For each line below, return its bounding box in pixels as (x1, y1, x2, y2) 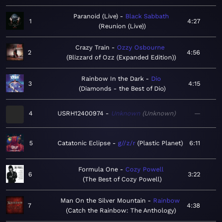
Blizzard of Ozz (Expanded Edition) (68, 54, 174, 61)
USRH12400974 (57, 110, 104, 117)
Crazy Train (75, 44, 110, 52)
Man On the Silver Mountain (60, 197, 146, 205)
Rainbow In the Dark (81, 75, 144, 83)
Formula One (78, 166, 118, 173)
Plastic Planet (139, 139, 181, 147)
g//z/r (118, 139, 135, 147)
